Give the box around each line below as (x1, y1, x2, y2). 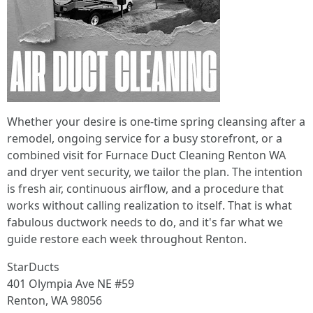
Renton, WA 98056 (7, 293, 102, 308)
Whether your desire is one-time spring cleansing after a (7, 114, 305, 129)
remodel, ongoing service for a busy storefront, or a (7, 131, 282, 146)
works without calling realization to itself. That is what (7, 198, 292, 213)
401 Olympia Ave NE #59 (7, 276, 134, 291)
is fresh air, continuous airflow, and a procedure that (7, 181, 284, 196)
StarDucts (7, 259, 59, 275)
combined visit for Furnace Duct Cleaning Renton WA (7, 147, 286, 163)
